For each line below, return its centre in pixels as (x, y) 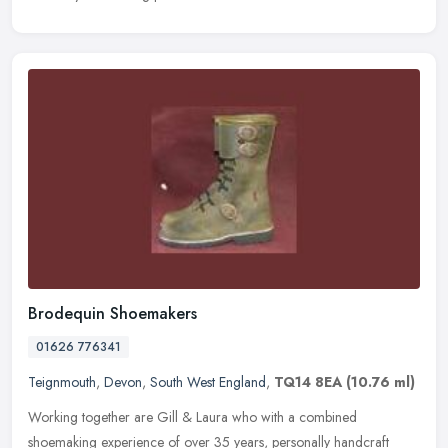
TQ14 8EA (308, 381)
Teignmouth (62, 381)
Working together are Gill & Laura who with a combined (192, 416)
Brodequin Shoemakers (112, 313)
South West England (208, 381)
